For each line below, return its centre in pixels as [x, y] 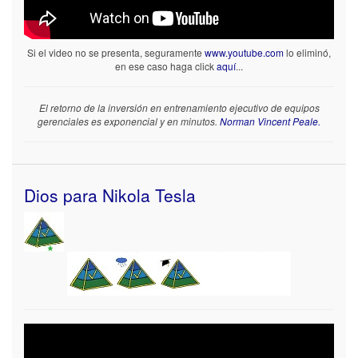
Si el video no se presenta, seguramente [116, 53]
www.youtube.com [244, 53]
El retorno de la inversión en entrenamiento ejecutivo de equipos [179, 108]
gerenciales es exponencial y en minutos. [129, 121]
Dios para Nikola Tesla [110, 195]
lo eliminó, [307, 53]
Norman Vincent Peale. [270, 121]
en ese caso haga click [166, 66]
